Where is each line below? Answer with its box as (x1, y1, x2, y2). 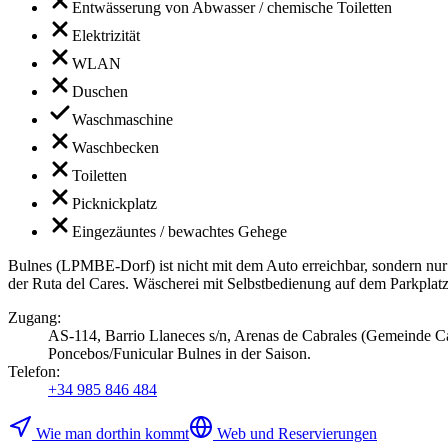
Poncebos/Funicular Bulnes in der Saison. (48, 345, 311, 363)
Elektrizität (72, 27, 140, 45)
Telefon (8, 363, 56, 381)
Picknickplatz (72, 195, 157, 213)
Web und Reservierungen (217, 425, 377, 443)
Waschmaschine (72, 111, 173, 129)
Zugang (8, 309, 57, 327)
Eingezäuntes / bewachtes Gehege (72, 223, 287, 241)
